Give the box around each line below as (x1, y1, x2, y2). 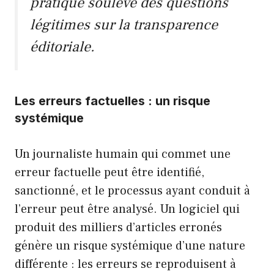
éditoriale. (30, 37, 95, 57)
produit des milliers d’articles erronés (15, 220, 222, 236)
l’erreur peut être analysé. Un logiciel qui (15, 201, 240, 218)
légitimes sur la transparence (30, 15, 218, 35)
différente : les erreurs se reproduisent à (15, 256, 236, 273)
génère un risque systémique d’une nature (15, 238, 245, 254)
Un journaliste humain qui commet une (15, 146, 231, 163)
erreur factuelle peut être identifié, (15, 165, 204, 181)
